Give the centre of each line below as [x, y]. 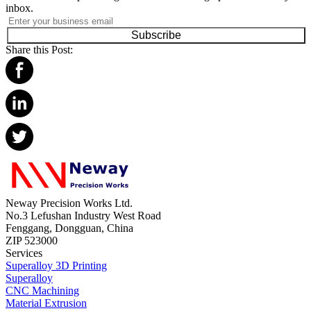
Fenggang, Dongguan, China [69, 228]
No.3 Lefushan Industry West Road [83, 216]
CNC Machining [42, 291]
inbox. [19, 8]
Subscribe [156, 35]
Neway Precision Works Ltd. [69, 203]
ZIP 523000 [32, 241]
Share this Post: [39, 50]
